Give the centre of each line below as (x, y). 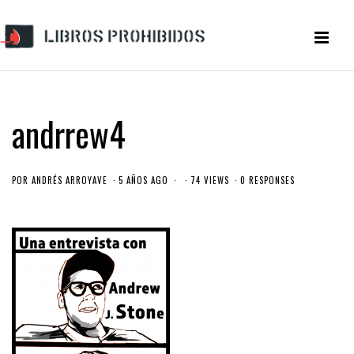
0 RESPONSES (267, 180)
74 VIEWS (210, 180)
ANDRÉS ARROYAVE (70, 180)
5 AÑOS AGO (143, 180)
